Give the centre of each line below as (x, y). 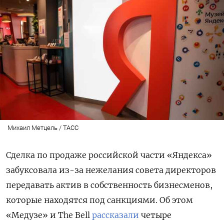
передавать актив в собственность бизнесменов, (109, 185)
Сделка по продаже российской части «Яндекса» (109, 155)
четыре (155, 215)
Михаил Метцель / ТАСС (43, 128)
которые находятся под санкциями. (83, 200)
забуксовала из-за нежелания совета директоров (111, 170)
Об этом (176, 200)
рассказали (115, 215)
